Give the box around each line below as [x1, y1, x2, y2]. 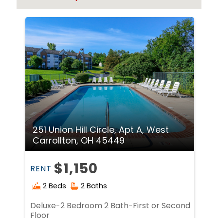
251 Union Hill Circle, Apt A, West [33, 124, 169, 136]
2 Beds [43, 181, 67, 191]
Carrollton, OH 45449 [33, 134, 125, 147]
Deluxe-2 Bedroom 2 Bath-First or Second [30, 200, 191, 211]
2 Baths [81, 181, 108, 191]
